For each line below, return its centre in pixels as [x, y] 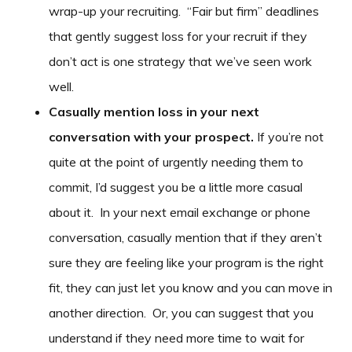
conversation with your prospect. [153, 137]
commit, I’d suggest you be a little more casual [176, 187]
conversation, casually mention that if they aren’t [186, 237]
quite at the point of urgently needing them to [176, 162]
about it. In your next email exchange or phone [180, 212]
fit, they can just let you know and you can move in [191, 288]
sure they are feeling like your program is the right [187, 262]
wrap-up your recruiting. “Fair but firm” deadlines [184, 11]
